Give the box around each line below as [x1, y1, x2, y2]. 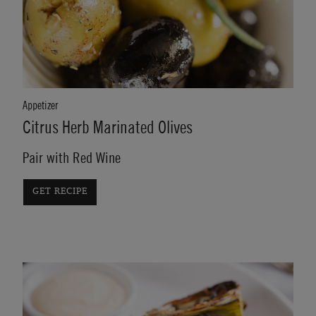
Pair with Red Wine [23, 151, 121, 166]
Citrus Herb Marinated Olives [23, 120, 193, 138]
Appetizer [23, 100, 58, 112]
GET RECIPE [32, 187, 87, 197]
